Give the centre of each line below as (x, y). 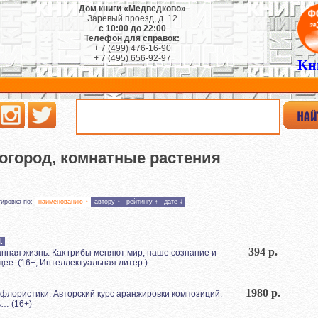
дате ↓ (173, 201)
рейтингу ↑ (142, 201)
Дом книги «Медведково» (132, 9)
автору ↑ (107, 201)
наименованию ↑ (63, 201)
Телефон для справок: (132, 38)
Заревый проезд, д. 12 (132, 18)
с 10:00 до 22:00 (132, 28)
